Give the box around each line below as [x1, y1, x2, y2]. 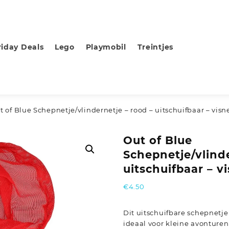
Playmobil [85, 42, 126, 52]
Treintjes [137, 42, 173, 52]
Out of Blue [123, 134, 192, 147]
